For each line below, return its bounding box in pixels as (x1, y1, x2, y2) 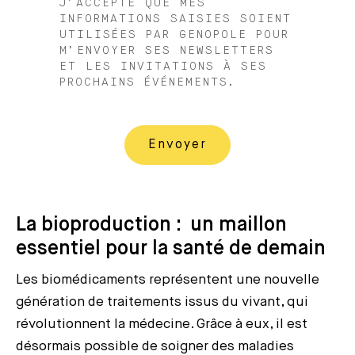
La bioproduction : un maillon (16, 215, 287, 235)
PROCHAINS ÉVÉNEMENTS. (59, 76, 237, 88)
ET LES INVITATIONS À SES (59, 60, 267, 72)
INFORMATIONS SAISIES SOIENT (59, 13, 292, 25)
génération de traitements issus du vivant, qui (16, 295, 308, 309)
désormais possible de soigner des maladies (16, 339, 294, 353)
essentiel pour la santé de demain (16, 239, 326, 259)
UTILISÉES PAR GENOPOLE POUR (59, 29, 289, 40)
